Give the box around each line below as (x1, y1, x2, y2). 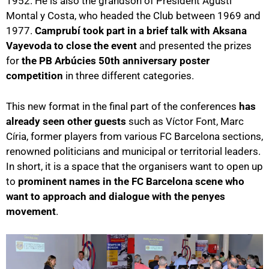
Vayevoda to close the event (6, 40, 137, 52)
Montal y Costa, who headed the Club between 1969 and (6, 10, 261, 22)
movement (6, 205, 56, 217)
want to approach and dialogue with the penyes (6, 190, 225, 202)
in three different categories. (63, 70, 194, 82)
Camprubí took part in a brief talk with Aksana (35, 25, 247, 37)
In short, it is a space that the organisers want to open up (6, 160, 263, 172)
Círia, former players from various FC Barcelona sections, (6, 130, 263, 142)
